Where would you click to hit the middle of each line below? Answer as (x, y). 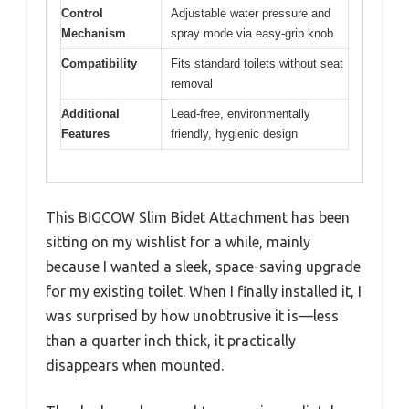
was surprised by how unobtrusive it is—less (192, 315)
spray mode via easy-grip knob (252, 34)
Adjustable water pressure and (251, 14)
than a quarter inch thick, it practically (171, 340)
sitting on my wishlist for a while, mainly (178, 241)
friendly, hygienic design (234, 134)
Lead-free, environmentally (241, 114)
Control (82, 14)
